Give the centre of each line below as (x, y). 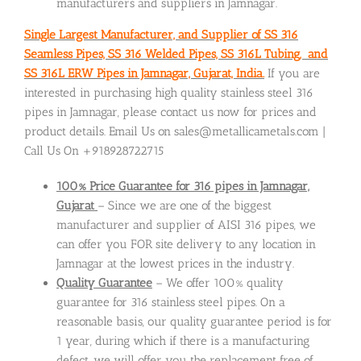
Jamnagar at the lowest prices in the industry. (175, 263)
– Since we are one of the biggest (185, 205)
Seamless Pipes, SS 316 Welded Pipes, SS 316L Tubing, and (176, 54)
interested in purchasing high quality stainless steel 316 (169, 92)
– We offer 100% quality (218, 282)
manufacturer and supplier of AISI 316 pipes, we (186, 224)
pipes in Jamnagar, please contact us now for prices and (170, 112)
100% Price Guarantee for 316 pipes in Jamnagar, (183, 186)
